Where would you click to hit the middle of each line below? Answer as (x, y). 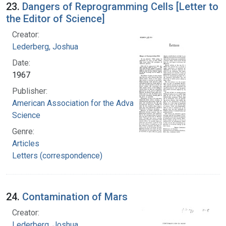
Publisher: (30, 91)
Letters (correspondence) (57, 155)
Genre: (23, 131)
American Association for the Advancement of (93, 103)
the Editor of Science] (55, 18)
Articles (26, 143)
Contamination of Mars (75, 196)
